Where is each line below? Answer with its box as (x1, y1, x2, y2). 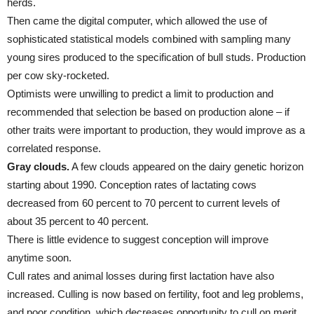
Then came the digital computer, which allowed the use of (7, 15, 267, 27)
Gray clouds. (7, 161, 69, 172)
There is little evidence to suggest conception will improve (7, 233, 268, 245)
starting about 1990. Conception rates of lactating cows (7, 179, 257, 191)
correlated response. (7, 142, 101, 154)
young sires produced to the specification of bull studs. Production (7, 51, 306, 63)
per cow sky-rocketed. (7, 69, 109, 81)
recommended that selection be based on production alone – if (7, 106, 289, 118)
